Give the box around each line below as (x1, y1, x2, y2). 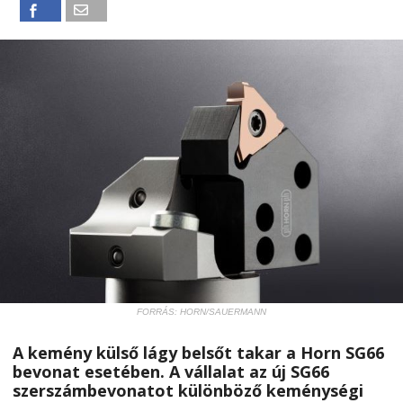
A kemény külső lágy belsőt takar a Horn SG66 (13, 341, 384, 363)
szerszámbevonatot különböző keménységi (13, 379, 363, 401)
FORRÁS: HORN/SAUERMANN (137, 306, 266, 317)
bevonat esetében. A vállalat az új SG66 (13, 360, 329, 382)
